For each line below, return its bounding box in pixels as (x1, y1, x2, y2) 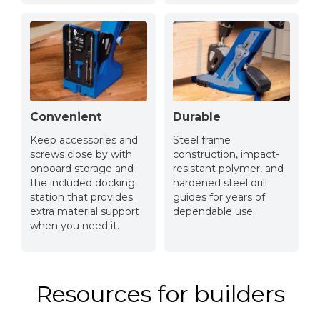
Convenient (30, 109, 101, 124)
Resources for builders (35, 279, 285, 308)
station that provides (30, 190, 133, 204)
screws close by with (30, 147, 132, 161)
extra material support (30, 204, 139, 218)
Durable (173, 109, 221, 124)
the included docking (30, 176, 135, 189)
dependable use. (173, 204, 255, 218)
